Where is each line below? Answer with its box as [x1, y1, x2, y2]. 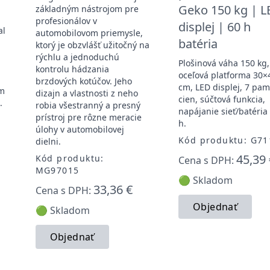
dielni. [35, 135, 61, 147]
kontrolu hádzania [35, 63, 109, 75]
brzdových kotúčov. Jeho [35, 75, 132, 87]
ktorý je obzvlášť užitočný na [35, 39, 149, 51]
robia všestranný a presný [35, 99, 140, 111]
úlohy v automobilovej [35, 123, 124, 135]
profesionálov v [35, 14, 97, 27]
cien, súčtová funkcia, [178, 93, 265, 105]
